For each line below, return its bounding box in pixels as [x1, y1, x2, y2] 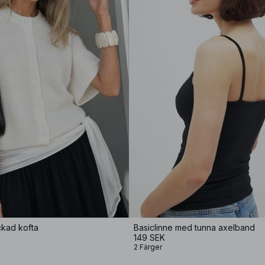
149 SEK [134, 232, 165, 243]
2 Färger [134, 243, 162, 251]
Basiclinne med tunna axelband [134, 222, 255, 232]
